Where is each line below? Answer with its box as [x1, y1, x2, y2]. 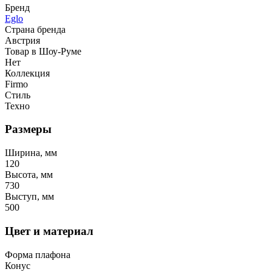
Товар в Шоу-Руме [5, 46, 81, 56]
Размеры [5, 123, 52, 136]
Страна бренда [5, 24, 66, 35]
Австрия [5, 35, 40, 46]
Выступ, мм [5, 191, 54, 202]
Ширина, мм [5, 148, 57, 158]
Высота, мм [5, 169, 53, 180]
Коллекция [5, 67, 50, 78]
